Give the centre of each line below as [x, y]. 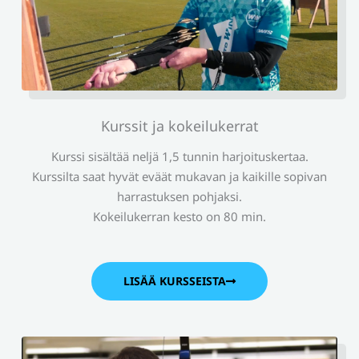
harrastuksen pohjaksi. [179, 197]
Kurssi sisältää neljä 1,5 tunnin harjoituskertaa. [179, 157]
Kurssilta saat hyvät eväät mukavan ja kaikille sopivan [179, 177]
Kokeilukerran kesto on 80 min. [179, 217]
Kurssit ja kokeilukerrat [179, 126]
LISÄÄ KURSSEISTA [175, 281]
